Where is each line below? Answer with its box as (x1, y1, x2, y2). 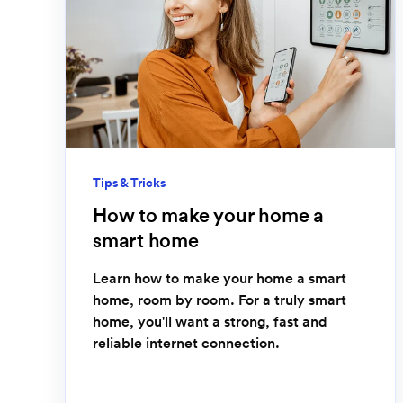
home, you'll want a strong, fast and (93, 312, 327, 330)
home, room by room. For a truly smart (93, 291, 346, 309)
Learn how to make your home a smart (93, 269, 346, 287)
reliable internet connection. (93, 334, 280, 352)
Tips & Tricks (93, 175, 166, 191)
